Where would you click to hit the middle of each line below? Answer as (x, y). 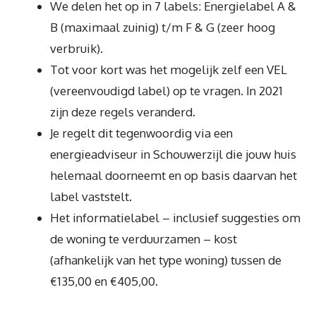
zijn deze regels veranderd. (123, 111)
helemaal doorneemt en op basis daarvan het (174, 175)
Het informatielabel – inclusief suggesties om (175, 217)
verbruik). (77, 48)
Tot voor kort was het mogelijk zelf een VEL (169, 69)
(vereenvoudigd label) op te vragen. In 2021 (166, 90)
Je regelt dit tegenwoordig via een (141, 133)
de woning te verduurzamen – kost (144, 238)
